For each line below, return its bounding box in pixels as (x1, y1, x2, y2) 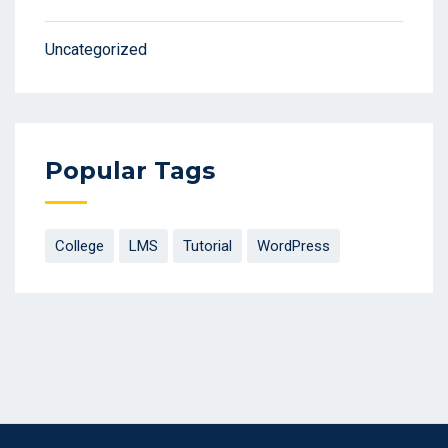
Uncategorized (45, 40, 147, 60)
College (55, 237, 104, 256)
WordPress (257, 237, 330, 256)
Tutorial (183, 237, 232, 256)
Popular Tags (45, 156, 215, 186)
